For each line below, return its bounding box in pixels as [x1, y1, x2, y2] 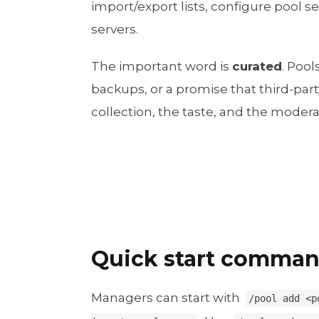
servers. [91, 21, 138, 36]
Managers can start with [91, 291, 243, 305]
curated [232, 58, 282, 73]
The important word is [91, 58, 232, 73]
